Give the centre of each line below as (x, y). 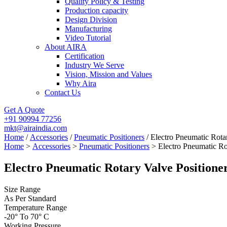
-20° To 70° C (27, 216)
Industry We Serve (94, 65)
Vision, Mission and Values (108, 74)
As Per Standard (30, 198)
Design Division (91, 20)
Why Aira (81, 83)
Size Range (22, 189)
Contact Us (63, 92)
